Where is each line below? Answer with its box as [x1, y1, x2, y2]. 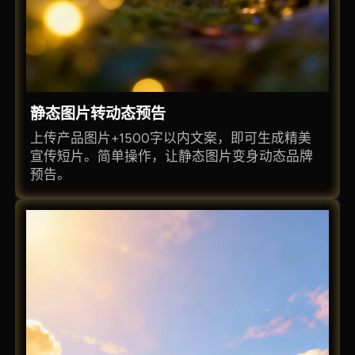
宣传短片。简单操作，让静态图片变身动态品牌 [30, 147, 314, 164]
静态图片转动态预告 [30, 104, 166, 123]
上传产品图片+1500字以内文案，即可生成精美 [30, 129, 312, 146]
